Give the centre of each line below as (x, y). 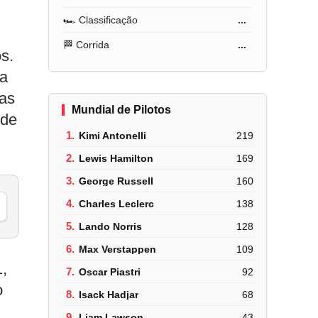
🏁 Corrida (87, 45)
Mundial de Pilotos (122, 110)
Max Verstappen (118, 249)
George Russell (116, 181)
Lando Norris (111, 226)
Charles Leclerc (117, 203)
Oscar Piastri (110, 272)
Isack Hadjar (109, 294)
